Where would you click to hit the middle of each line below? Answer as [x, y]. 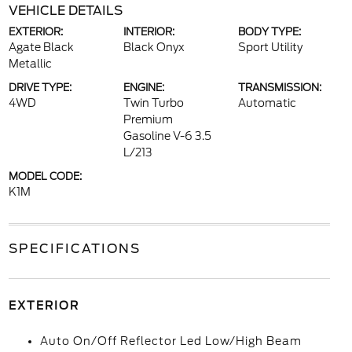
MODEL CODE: [45, 176]
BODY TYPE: [270, 32]
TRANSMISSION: [280, 88]
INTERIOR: [148, 32]
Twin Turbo [153, 103]
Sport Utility [271, 47]
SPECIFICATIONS [74, 249]
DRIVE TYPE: [40, 88]
